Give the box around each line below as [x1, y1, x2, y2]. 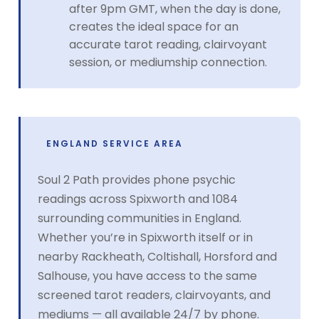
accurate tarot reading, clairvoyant [69, 36, 267, 53]
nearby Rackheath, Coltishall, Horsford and [38, 248, 277, 265]
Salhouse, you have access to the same [38, 267, 257, 284]
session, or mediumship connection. [69, 53, 267, 70]
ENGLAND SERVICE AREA [46, 137, 183, 150]
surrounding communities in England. [38, 209, 241, 226]
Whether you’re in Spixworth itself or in [38, 229, 253, 246]
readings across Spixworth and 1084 [38, 190, 238, 207]
